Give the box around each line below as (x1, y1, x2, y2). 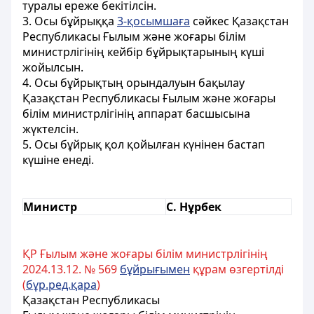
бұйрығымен (120, 261, 190, 277)
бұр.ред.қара (26, 277, 97, 292)
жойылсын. (22, 60, 83, 75)
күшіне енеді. (22, 152, 94, 168)
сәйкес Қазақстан (190, 13, 289, 29)
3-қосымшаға (117, 13, 190, 29)
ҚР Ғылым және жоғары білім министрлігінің (22, 246, 268, 261)
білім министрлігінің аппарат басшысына (22, 106, 250, 121)
